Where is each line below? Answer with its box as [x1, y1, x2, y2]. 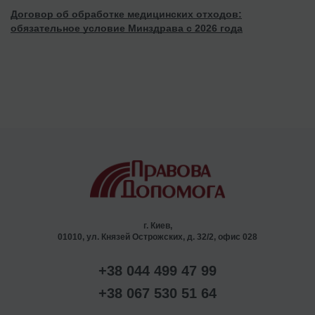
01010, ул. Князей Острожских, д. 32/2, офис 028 [58, 231, 257, 242]
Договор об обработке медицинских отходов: [11, 8, 242, 20]
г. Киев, [143, 220, 172, 231]
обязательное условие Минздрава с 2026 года [11, 22, 243, 34]
